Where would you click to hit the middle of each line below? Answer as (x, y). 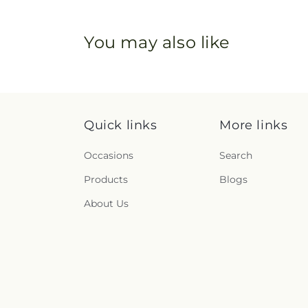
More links (254, 125)
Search (236, 155)
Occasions (109, 155)
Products (106, 179)
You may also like (157, 42)
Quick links (121, 125)
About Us (106, 203)
